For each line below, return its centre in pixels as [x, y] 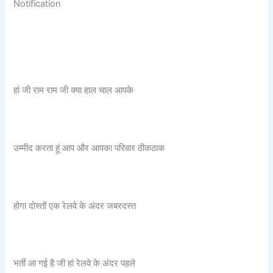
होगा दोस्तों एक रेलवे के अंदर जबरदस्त [75, 206]
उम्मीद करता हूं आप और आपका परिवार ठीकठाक [89, 148]
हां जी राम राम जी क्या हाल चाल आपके [74, 90]
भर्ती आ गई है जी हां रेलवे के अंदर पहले [75, 264]
